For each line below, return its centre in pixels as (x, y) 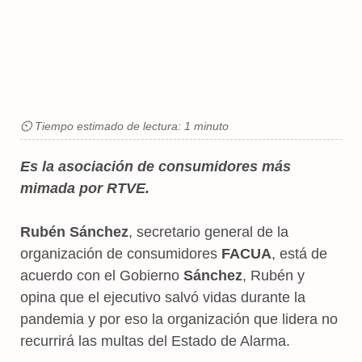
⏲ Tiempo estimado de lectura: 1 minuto (124, 126)
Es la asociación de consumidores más (156, 166)
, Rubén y (274, 275)
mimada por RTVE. (85, 188)
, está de (299, 253)
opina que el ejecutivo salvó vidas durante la (163, 297)
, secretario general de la (208, 232)
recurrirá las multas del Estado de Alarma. (155, 341)
